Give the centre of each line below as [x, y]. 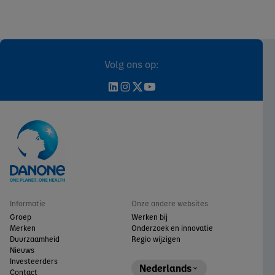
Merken [23, 228]
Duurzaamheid [35, 239]
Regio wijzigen [156, 239]
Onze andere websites [170, 203]
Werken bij [149, 217]
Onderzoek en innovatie [172, 228]
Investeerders [34, 261]
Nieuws [22, 250]
